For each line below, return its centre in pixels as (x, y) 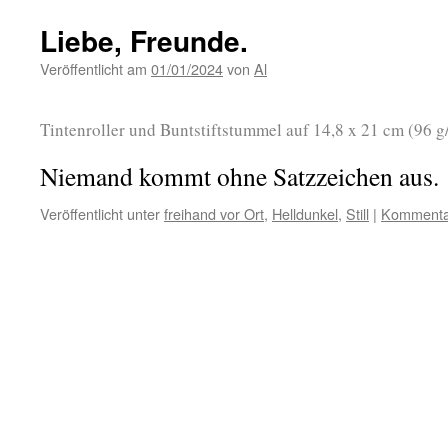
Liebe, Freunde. (144, 40)
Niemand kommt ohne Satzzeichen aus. (239, 176)
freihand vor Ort (214, 213)
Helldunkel (305, 213)
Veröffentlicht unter (100, 213)
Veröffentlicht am (93, 68)
